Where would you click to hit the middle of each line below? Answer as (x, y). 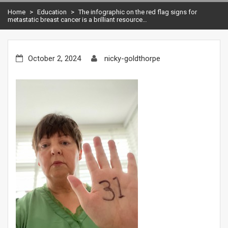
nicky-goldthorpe (132, 58)
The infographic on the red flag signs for (138, 12)
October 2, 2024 (54, 58)
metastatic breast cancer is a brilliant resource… (77, 19)
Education (52, 12)
